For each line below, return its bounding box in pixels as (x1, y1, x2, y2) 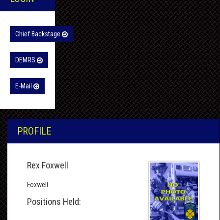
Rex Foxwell (27, 160, 68, 171)
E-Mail (15, 82, 33, 90)
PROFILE (17, 125, 51, 137)
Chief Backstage (15, 30, 62, 38)
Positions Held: (27, 196, 81, 207)
